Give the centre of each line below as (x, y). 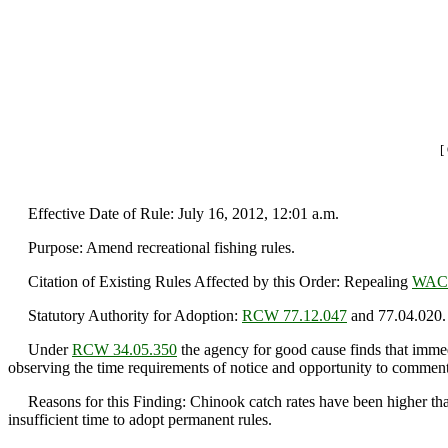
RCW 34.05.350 (124, 350)
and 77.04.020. (396, 316)
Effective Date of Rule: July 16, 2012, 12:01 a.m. (173, 214)
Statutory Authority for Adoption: (125, 316)
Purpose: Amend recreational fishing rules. (151, 248)
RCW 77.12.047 (294, 316)
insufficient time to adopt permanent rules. (140, 420)
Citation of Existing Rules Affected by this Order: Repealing (210, 282)
